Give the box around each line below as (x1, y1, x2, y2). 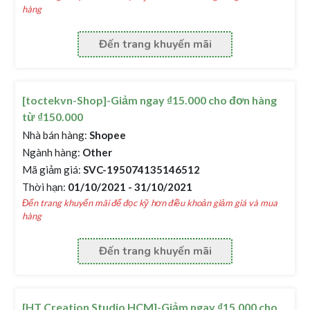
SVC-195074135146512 (81, 163, 201, 176)
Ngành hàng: (22, 146, 81, 158)
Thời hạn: (22, 181, 66, 193)
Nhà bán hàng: (22, 129, 88, 141)
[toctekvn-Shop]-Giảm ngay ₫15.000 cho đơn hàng (22, 93, 277, 107)
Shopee (87, 129, 127, 141)
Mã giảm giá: (22, 163, 82, 176)
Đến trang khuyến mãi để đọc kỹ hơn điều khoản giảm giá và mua (22, 197, 278, 208)
